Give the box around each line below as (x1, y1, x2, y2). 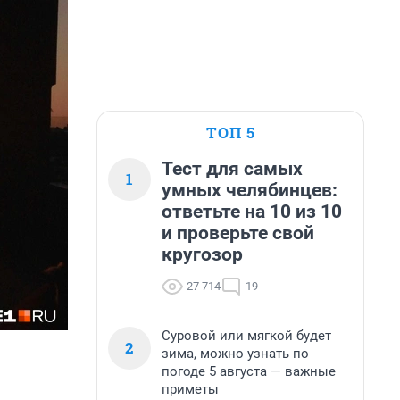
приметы (162, 381, 219, 397)
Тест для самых (162, 158, 303, 179)
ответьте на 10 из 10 (162, 201, 342, 222)
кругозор (162, 244, 243, 265)
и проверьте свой (162, 222, 314, 244)
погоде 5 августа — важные (162, 363, 336, 379)
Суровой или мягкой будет (162, 328, 331, 344)
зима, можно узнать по (162, 346, 309, 362)
